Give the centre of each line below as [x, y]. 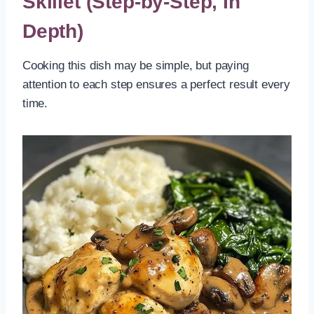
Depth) [53, 31]
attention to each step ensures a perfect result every [156, 84]
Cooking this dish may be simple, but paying [136, 65]
